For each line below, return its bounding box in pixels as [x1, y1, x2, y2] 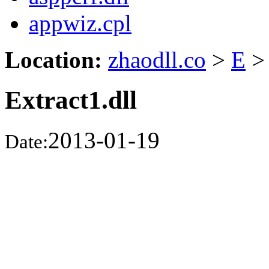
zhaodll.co [108, 46, 206, 73]
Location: [5, 46, 102, 73]
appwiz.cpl [29, 10, 131, 36]
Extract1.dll [5, 85, 137, 114]
